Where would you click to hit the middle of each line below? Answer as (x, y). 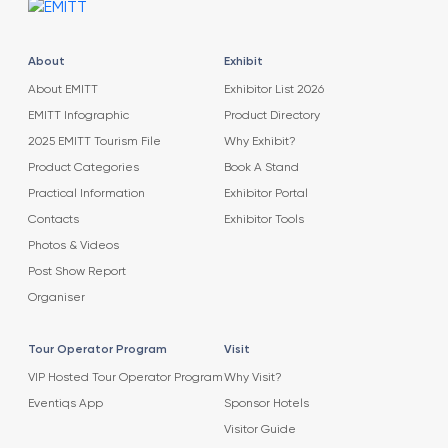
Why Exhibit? (259, 142)
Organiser (56, 298)
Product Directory (271, 116)
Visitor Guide (259, 430)
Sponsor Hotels (266, 404)
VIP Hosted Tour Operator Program (125, 378)
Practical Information (86, 194)
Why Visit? (252, 378)
